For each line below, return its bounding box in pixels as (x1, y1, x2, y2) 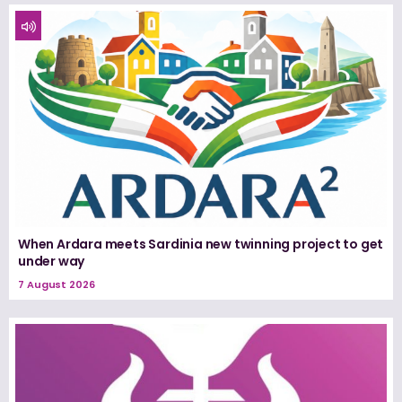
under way (18, 252, 85, 271)
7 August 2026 (18, 277, 95, 293)
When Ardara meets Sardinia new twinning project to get (18, 235, 384, 254)
